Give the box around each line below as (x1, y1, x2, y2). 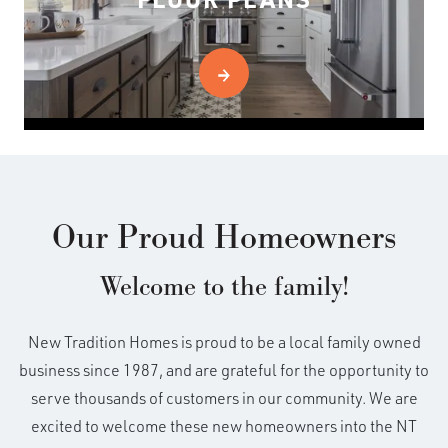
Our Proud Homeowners (52, 215, 396, 262)
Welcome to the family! (99, 269, 349, 306)
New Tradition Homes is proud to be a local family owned (27, 331, 421, 353)
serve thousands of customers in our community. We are (30, 387, 418, 409)
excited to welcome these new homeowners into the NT (31, 415, 417, 437)
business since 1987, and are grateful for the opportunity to (19, 359, 429, 381)
